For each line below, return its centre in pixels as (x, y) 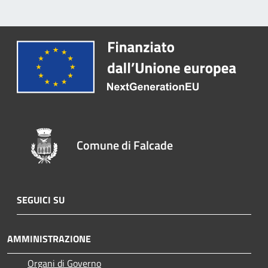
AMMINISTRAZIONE (49, 239)
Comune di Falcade (125, 145)
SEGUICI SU (41, 200)
